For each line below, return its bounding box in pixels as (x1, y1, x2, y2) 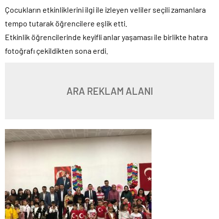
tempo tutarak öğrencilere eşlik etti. (5, 19, 127, 28)
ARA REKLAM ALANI (66, 85, 153, 97)
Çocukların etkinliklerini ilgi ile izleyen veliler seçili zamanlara (5, 5, 206, 14)
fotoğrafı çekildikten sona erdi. (5, 46, 108, 55)
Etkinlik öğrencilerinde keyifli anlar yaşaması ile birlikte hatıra (5, 32, 208, 42)
